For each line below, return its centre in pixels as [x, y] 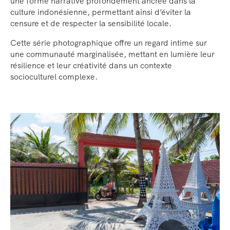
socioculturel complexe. [54, 76]
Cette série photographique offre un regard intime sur [109, 43]
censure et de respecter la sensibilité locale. [91, 23]
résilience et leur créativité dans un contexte [91, 65]
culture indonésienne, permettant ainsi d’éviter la [101, 12]
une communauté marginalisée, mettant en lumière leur [112, 54]
